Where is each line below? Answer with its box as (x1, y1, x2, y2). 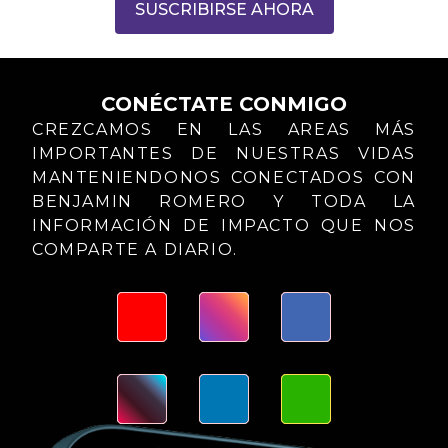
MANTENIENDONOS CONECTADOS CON (32, 167, 416, 187)
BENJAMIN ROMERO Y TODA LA (32, 191, 416, 211)
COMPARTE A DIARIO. (32, 239, 238, 259)
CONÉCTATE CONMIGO (101, 91, 347, 116)
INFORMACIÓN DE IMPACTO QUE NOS (32, 215, 416, 235)
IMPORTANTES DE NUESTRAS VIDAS (32, 143, 416, 163)
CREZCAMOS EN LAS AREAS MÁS (32, 119, 416, 139)
